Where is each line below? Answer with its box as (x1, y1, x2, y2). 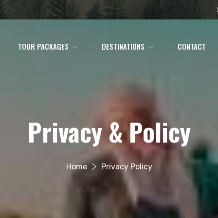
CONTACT (177, 41, 206, 52)
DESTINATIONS (101, 41, 145, 52)
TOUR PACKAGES (18, 41, 69, 52)
